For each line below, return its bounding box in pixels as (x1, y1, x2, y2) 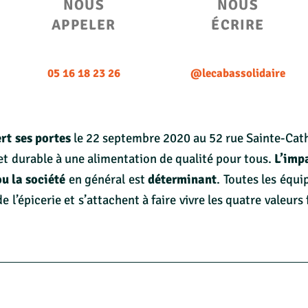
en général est (65, 170, 148, 187)
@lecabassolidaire (190, 66, 285, 81)
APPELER (52, 16, 116, 34)
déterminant (148, 170, 217, 187)
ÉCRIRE (211, 16, 265, 34)
